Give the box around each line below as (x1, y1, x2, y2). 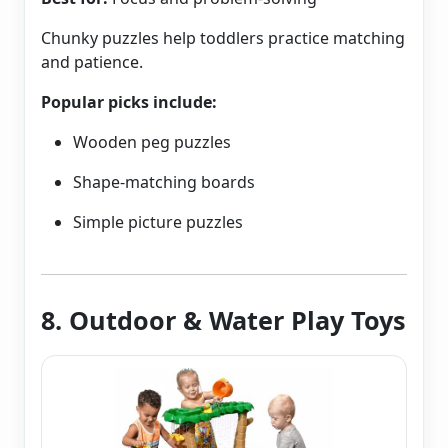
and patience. (41, 51, 143, 74)
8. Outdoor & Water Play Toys (41, 303, 406, 338)
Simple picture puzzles (73, 211, 243, 234)
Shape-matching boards (73, 171, 255, 194)
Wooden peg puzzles (73, 131, 231, 154)
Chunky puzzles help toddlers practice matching (41, 27, 405, 50)
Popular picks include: (41, 91, 217, 114)
